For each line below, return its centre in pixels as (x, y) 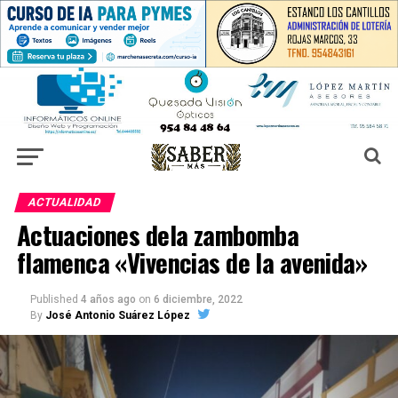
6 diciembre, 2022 (198, 299)
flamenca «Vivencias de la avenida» (192, 262)
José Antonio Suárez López (117, 315)
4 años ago (108, 299)
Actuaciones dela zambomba (158, 234)
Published (54, 299)
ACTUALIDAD (64, 202)
